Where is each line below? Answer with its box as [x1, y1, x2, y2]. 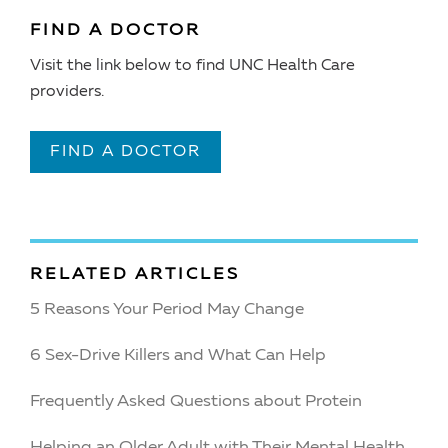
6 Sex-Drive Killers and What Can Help [30, 346, 326, 364]
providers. [30, 83, 104, 100]
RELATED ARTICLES [30, 265, 240, 283]
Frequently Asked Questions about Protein [30, 392, 362, 410]
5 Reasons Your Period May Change [30, 300, 304, 318]
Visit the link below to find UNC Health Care [30, 57, 355, 74]
